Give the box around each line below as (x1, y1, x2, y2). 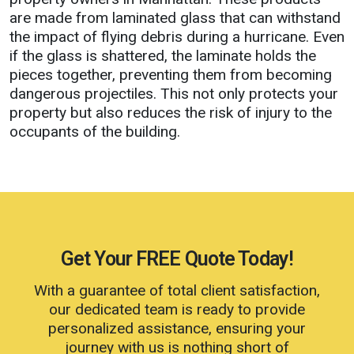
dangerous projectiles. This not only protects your (9, 85, 338, 104)
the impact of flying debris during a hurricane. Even (9, 28, 345, 47)
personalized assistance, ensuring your (48, 319, 306, 338)
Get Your (60, 247, 137, 271)
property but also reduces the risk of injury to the (9, 104, 332, 122)
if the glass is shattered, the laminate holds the (9, 47, 316, 66)
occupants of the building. (9, 122, 180, 141)
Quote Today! (180, 247, 294, 271)
